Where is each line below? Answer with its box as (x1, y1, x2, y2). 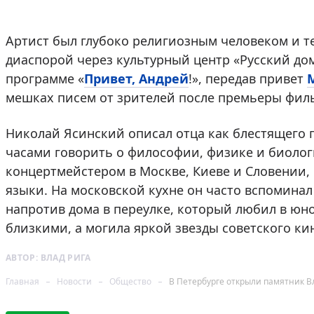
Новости (57, 275, 92, 287)
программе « (6, 69, 84, 87)
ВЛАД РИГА (40, 251, 91, 264)
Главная (6, 275, 39, 287)
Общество (109, 275, 151, 287)
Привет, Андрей (84, 69, 189, 87)
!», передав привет (189, 69, 307, 87)
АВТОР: (6, 251, 41, 264)
